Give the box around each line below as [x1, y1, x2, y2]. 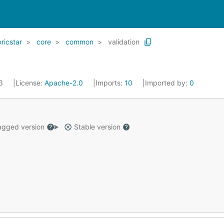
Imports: [95, 78, 124, 87]
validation [108, 37, 139, 46]
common [65, 37, 93, 46]
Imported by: [145, 78, 189, 87]
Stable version [71, 122, 122, 131]
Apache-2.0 [44, 78, 83, 87]
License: [15, 78, 44, 87]
